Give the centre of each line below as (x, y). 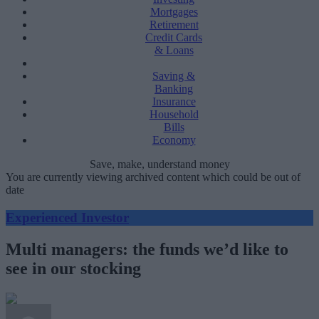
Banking (174, 89)
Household (174, 114)
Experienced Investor (67, 217)
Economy (174, 140)
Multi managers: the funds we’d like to (147, 249)
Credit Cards (174, 37)
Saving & (174, 76)
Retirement (174, 25)
